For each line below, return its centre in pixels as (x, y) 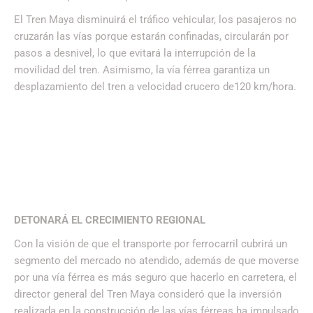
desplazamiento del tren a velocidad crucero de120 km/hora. (155, 87)
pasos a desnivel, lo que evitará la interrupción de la (135, 53)
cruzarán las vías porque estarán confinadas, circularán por (151, 37)
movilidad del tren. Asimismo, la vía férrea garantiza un (142, 70)
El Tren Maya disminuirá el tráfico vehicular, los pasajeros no (155, 20)
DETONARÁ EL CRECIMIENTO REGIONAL (110, 220)
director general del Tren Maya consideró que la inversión (148, 294)
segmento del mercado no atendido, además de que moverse (156, 261)
